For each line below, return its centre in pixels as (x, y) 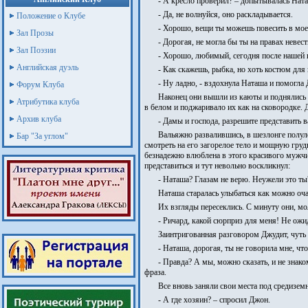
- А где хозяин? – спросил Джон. (214, 300)
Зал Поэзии (36, 50)
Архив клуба (39, 119)
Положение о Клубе (51, 16)
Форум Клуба (40, 85)
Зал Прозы (35, 33)
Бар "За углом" (42, 136)
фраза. (155, 272)
